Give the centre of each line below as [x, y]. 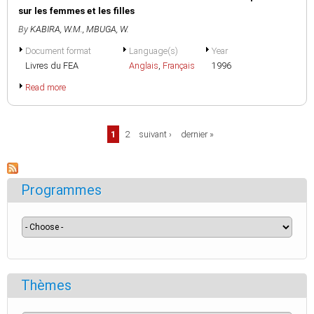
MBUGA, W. [108, 29]
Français [179, 66]
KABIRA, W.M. [56, 29]
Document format [58, 51]
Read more [46, 87]
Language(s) [153, 51]
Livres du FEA [52, 66]
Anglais [144, 66]
